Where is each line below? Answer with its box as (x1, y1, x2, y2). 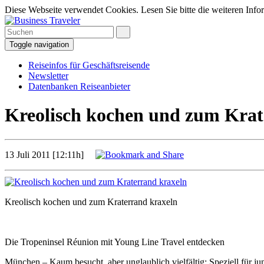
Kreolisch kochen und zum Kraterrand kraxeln (5, 196, 177, 207)
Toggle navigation (9, 40, 69, 49)
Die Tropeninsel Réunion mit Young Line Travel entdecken (5, 236, 225, 247)
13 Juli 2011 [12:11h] (5, 149, 95, 160)
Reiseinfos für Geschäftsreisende (28, 60, 150, 70)
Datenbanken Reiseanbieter (28, 81, 130, 91)
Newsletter (28, 71, 68, 81)
